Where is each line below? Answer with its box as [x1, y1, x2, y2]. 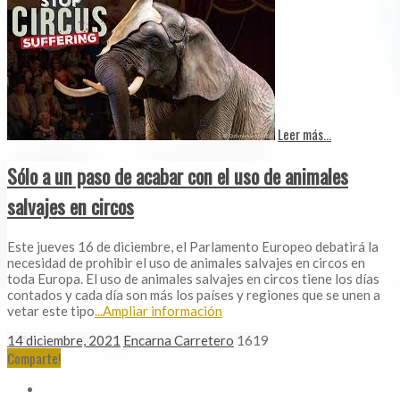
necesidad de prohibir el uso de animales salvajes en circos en [7, 254, 365, 271]
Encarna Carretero [123, 331, 234, 348]
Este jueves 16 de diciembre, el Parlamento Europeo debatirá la [7, 237, 379, 254]
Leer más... [278, 124, 331, 145]
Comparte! [7, 347, 61, 368]
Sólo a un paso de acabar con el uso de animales [7, 160, 348, 191]
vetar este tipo [7, 302, 95, 319]
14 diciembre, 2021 [7, 331, 121, 348]
